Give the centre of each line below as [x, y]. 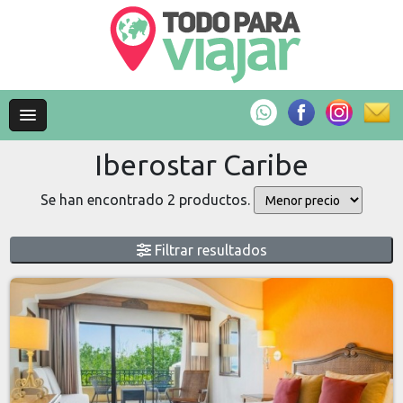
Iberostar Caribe [201, 165]
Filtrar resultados [209, 250]
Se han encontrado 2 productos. [147, 199]
